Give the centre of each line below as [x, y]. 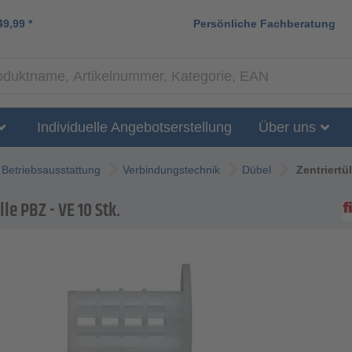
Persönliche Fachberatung [264, 23]
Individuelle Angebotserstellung [134, 127]
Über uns [287, 127]
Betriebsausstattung [51, 170]
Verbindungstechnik [171, 170]
